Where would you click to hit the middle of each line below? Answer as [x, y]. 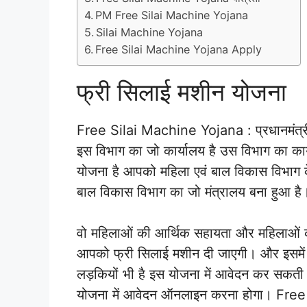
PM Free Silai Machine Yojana [172, 15]
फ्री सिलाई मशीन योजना [182, 91]
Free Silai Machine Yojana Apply [179, 49]
